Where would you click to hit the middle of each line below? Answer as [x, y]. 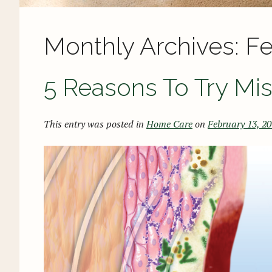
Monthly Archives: [144, 46]
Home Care [169, 124]
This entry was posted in [95, 124]
